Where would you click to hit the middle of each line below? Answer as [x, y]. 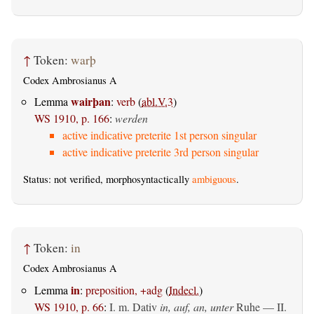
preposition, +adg [124, 289]
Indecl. [184, 289]
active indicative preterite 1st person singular [159, 135]
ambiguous [214, 179]
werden [131, 118]
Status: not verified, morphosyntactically [108, 179]
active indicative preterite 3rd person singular [161, 152]
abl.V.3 [157, 102]
